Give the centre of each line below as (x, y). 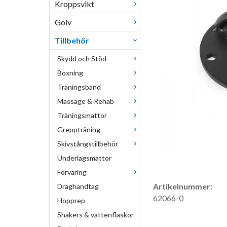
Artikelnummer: (183, 186)
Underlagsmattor (84, 158)
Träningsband (79, 87)
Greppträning (79, 129)
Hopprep (71, 200)
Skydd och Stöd (82, 59)
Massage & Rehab (86, 101)
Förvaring (72, 172)
